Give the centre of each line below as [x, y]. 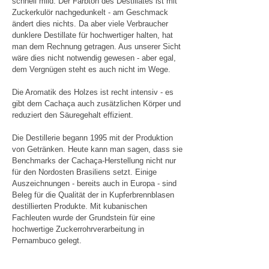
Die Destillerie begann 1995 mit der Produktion [92, 138]
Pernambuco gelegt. [47, 241]
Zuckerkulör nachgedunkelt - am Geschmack [90, 13]
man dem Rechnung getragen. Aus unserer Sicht [96, 47]
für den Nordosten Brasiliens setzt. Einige [84, 172]
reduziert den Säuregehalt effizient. [73, 115]
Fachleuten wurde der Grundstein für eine [83, 218]
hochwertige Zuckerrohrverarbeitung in [78, 229]
